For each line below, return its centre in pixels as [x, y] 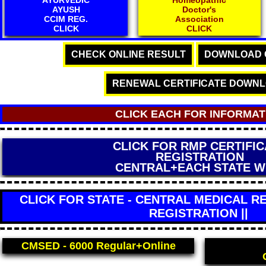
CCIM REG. [66, 19]
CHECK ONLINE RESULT [129, 54]
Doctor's [199, 9]
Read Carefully [199, 167]
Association [199, 19]
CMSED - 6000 [58, 246]
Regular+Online [136, 246]
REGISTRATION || [198, 213]
